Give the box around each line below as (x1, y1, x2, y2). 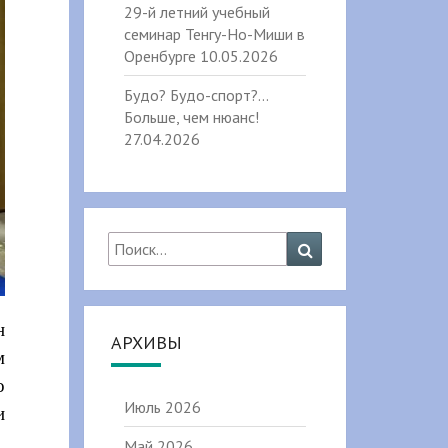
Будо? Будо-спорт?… (123, 85, 268, 105)
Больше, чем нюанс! (123, 107, 259, 127)
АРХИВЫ (110, 331, 182, 354)
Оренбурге (123, 46, 196, 66)
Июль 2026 (123, 397, 201, 417)
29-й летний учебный (123, 2, 270, 22)
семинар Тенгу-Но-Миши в (123, 24, 305, 44)
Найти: (106, 232, 157, 252)
